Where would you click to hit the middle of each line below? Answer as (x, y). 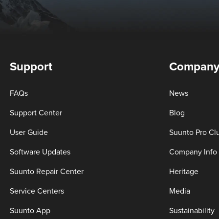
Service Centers (37, 191)
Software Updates (40, 152)
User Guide (29, 133)
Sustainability (192, 211)
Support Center (36, 113)
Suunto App (30, 211)
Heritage (184, 172)
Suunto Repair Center (47, 172)
